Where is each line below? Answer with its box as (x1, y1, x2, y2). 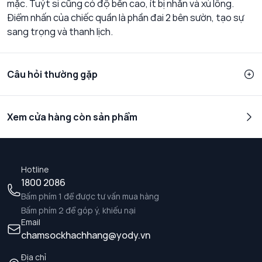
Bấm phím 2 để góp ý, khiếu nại (21, 205, 136, 216)
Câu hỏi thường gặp (7, 68, 98, 81)
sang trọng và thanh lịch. (7, 25, 113, 39)
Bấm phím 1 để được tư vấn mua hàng (21, 191, 159, 202)
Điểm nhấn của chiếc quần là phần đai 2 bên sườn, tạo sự (7, 11, 244, 25)
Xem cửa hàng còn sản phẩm (7, 111, 137, 124)
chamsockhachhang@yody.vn (21, 229, 150, 242)
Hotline (21, 164, 49, 175)
